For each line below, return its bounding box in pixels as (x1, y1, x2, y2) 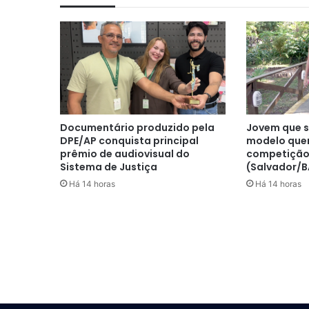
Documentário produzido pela (60, 121, 215, 135)
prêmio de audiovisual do (60, 147, 190, 161)
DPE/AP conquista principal (60, 134, 199, 148)
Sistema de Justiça (60, 160, 157, 175)
